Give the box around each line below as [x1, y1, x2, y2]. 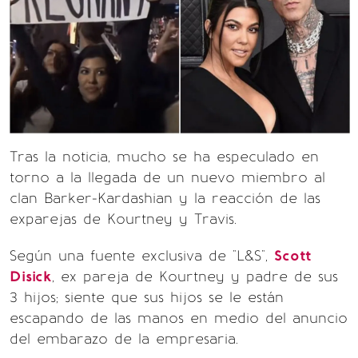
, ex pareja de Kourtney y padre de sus [52, 268, 338, 285]
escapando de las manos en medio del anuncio [10, 309, 348, 327]
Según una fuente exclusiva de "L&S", [10, 247, 274, 265]
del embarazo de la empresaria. [10, 330, 238, 348]
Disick [10, 268, 52, 285]
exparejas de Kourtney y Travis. [10, 210, 237, 228]
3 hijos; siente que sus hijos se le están [10, 288, 284, 306]
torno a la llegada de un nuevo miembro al [10, 169, 325, 186]
